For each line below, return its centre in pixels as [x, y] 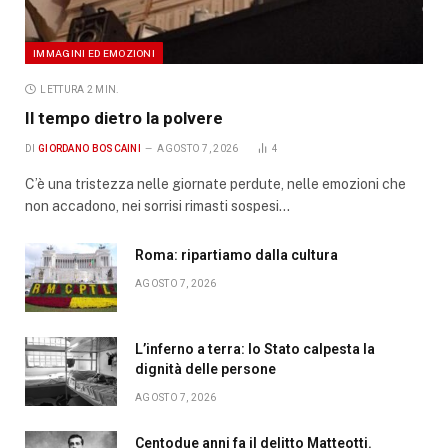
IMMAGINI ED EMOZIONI [94, 52]
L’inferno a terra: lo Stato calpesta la [255, 348]
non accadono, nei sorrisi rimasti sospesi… [157, 205]
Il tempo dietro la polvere [124, 117]
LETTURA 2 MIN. [80, 89]
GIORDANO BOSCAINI [89, 148]
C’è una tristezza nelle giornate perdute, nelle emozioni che [215, 183]
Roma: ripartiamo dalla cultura [236, 254]
